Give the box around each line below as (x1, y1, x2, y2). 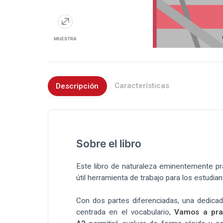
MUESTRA (54, 36, 77, 42)
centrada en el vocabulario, (76, 208, 175, 217)
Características (114, 81, 170, 91)
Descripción (56, 81, 99, 91)
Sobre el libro (76, 137, 141, 150)
